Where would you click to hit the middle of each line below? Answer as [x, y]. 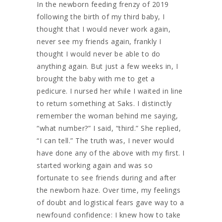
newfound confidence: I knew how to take [109, 215]
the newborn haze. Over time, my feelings [109, 190]
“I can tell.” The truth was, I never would [105, 140]
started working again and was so [95, 165]
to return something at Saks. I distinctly [104, 103]
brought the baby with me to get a [96, 78]
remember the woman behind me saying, [107, 115]
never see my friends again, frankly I [99, 41]
